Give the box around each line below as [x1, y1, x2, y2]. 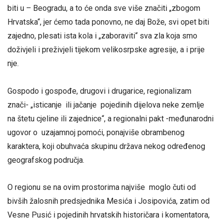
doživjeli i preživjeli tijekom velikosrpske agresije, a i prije [7, 45, 205, 55]
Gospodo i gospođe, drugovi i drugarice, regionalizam [7, 86, 191, 96]
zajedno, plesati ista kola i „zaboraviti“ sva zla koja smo [7, 31, 197, 41]
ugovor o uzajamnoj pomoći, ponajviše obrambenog [7, 127, 184, 137]
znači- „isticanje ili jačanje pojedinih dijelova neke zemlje [7, 100, 204, 110]
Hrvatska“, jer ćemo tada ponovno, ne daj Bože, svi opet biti [7, 17, 209, 27]
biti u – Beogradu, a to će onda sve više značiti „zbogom [7, 3, 200, 13]
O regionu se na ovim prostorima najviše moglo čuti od [7, 182, 196, 192]
